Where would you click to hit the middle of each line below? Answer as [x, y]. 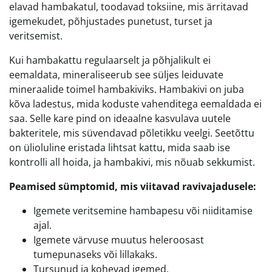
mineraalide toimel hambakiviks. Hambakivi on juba [127, 89]
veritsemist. [36, 36]
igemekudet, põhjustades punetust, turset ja [111, 21]
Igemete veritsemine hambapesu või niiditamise [143, 210]
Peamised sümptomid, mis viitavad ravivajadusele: [133, 186]
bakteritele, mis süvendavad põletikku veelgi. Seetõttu [132, 133]
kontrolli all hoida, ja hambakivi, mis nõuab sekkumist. [132, 162]
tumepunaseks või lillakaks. [95, 254]
